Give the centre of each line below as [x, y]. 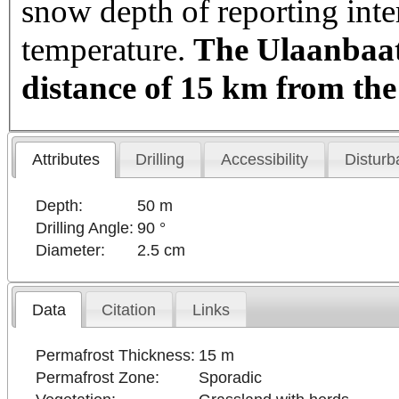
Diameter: [71, 250]
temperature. [107, 50]
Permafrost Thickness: [116, 356]
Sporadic [231, 378]
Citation [129, 309]
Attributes [65, 160]
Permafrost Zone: [98, 378]
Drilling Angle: [85, 228]
